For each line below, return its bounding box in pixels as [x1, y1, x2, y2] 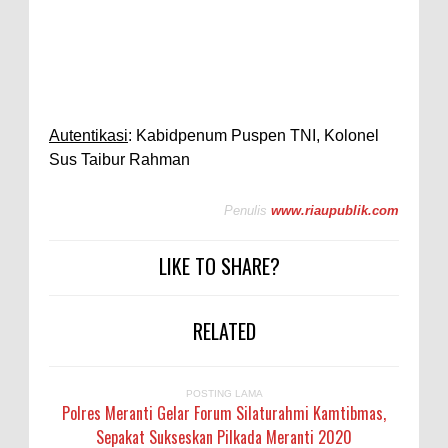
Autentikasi [49, 126, 128, 144]
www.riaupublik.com [271, 203, 399, 219]
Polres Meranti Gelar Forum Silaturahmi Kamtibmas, [62, 401, 386, 426]
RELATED [192, 316, 256, 347]
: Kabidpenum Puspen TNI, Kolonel [128, 126, 379, 144]
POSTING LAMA [185, 388, 263, 400]
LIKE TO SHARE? [158, 251, 280, 282]
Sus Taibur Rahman [49, 150, 190, 168]
